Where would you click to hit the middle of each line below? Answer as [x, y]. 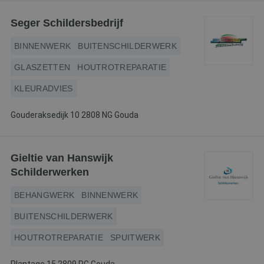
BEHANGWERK [44, 195]
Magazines [29, 63]
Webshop [27, 11]
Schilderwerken [50, 172]
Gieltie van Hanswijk [62, 158]
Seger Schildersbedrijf [67, 23]
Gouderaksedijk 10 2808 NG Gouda [75, 115]
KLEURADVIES [44, 88]
